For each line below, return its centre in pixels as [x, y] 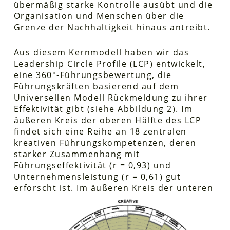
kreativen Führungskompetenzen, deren [105, 142]
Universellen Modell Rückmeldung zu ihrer [111, 97]
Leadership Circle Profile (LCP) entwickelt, [110, 63]
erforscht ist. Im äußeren [73, 188]
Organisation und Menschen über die [99, 16]
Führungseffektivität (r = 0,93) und [92, 165]
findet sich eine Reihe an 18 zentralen [100, 131]
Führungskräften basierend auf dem [96, 86]
